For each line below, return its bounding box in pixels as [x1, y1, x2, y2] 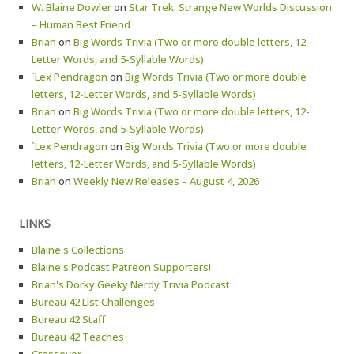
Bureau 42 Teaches [32, 330, 124, 344]
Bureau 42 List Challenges [32, 295, 155, 309]
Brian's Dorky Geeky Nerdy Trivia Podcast [32, 277, 230, 292]
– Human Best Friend [32, 17, 130, 32]
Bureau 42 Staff [32, 312, 105, 326]
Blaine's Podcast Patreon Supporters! [32, 260, 211, 274]
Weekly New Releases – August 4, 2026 [73, 174, 259, 188]
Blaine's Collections [32, 243, 124, 257]
